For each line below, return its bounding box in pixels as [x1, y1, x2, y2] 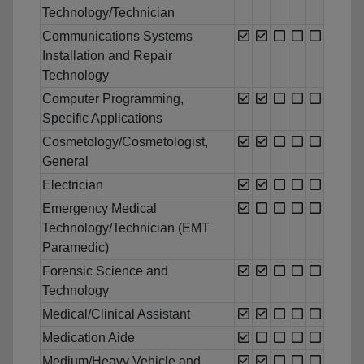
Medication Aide [42, 331, 135, 345]
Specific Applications [42, 111, 162, 126]
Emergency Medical [42, 201, 157, 216]
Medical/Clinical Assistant [42, 307, 190, 322]
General [42, 154, 89, 169]
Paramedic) [42, 240, 109, 255]
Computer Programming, [42, 92, 184, 106]
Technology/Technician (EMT [42, 221, 210, 236]
